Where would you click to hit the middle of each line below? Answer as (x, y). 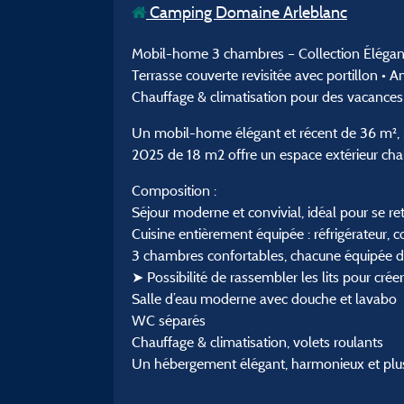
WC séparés (169, 320)
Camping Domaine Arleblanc (247, 12)
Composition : (174, 190)
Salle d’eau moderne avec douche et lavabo (264, 298)
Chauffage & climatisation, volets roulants (257, 342)
